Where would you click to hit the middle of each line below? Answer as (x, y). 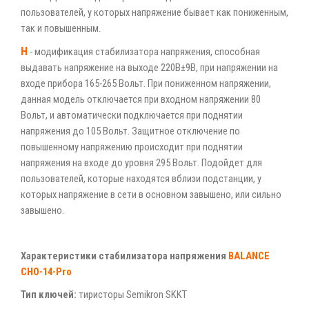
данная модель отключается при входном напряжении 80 (141, 99)
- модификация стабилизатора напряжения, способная (144, 52)
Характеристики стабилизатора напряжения (124, 256)
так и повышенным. (61, 28)
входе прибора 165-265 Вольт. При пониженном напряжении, (146, 83)
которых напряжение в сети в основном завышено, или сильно (151, 195)
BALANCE (249, 256)
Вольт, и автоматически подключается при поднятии (132, 115)
